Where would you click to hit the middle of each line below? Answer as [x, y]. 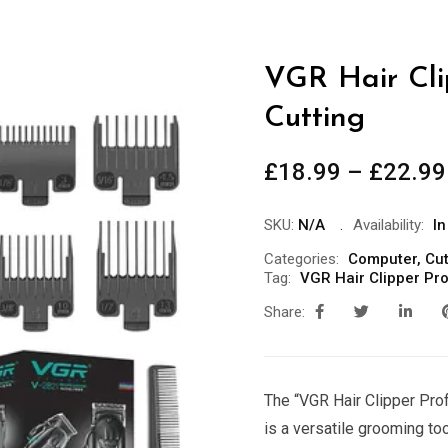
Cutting [314, 118]
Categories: [301, 259]
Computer [382, 259]
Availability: [388, 225]
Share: [284, 312]
